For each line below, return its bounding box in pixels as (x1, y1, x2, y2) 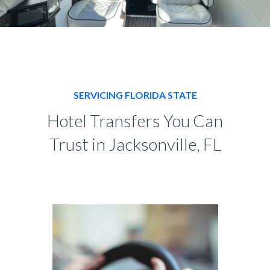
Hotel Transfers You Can (47, 110, 223, 131)
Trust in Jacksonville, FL (49, 133, 221, 154)
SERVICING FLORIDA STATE (73, 89, 197, 101)
